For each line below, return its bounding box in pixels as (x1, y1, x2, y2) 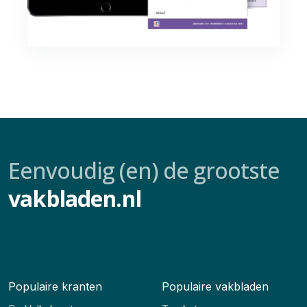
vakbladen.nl (8, 184, 141, 214)
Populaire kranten (8, 280, 102, 294)
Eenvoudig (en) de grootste (8, 156, 280, 186)
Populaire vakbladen (162, 280, 269, 294)
